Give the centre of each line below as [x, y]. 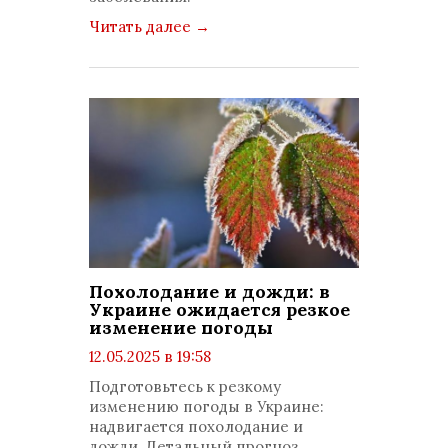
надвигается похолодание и [196, 426]
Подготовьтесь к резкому [185, 386]
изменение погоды [181, 327]
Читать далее [142, 26]
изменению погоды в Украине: [206, 406]
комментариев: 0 [171, 396]
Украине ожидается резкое [219, 309]
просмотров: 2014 [172, 376]
